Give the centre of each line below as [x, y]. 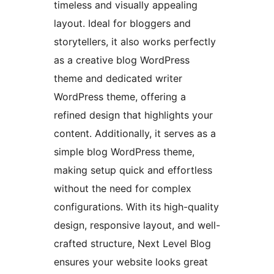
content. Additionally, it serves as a [135, 134]
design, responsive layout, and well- [137, 225]
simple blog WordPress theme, [124, 152]
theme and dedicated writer [118, 79]
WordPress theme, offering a [120, 97]
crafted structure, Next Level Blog [132, 244]
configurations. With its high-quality [136, 207]
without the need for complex [123, 189]
